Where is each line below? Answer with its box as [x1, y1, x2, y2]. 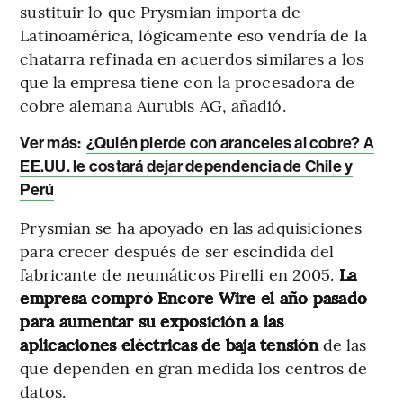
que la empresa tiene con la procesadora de [20, 69, 355, 93]
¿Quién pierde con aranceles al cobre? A [85, 132, 374, 153]
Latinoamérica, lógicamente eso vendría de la [20, 22, 367, 46]
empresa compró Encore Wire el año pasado [20, 285, 367, 309]
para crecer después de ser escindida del [20, 238, 335, 262]
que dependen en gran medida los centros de [20, 355, 368, 379]
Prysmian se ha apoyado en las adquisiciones [20, 215, 362, 238]
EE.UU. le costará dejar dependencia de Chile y [20, 156, 354, 176]
